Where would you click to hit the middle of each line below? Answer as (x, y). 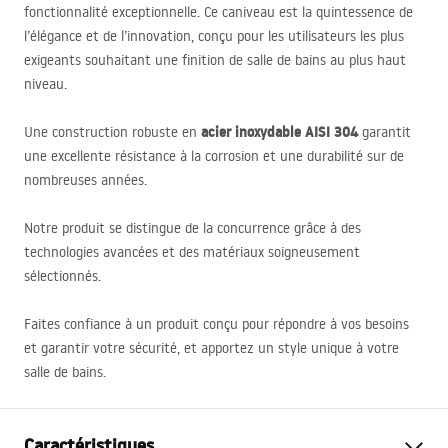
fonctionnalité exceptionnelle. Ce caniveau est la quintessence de (218, 12)
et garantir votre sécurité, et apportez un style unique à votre (211, 348)
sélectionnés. (62, 276)
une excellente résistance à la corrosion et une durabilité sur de (214, 156)
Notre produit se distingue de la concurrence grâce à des (192, 228)
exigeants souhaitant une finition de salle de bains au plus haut (215, 60)
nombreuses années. (85, 180)
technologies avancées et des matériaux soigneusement (192, 252)
